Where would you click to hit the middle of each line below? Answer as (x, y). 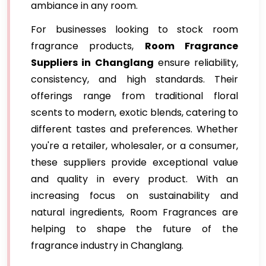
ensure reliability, (196, 63)
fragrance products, (88, 46)
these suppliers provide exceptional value (134, 162)
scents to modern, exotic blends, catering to (134, 113)
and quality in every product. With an (134, 179)
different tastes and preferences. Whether (134, 129)
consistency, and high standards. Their (134, 79)
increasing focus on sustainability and (134, 196)
